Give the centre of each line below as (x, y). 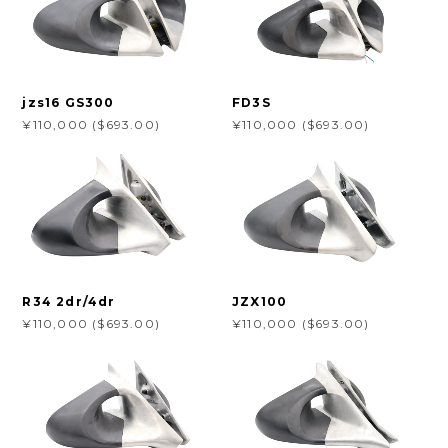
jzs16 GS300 (68, 103)
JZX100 (260, 301)
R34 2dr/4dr (69, 301)
